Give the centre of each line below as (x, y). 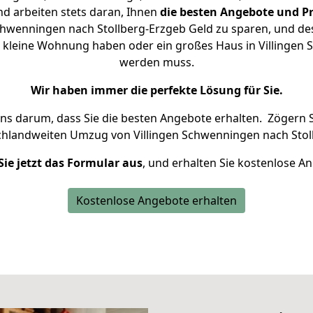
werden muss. (156, 62)
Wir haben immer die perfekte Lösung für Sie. (156, 90)
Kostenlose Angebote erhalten (156, 201)
